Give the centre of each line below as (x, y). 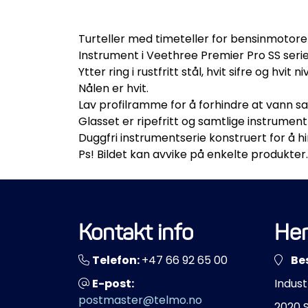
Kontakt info (136, 232)
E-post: (113, 283)
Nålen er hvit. (113, 88)
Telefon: (117, 260)
